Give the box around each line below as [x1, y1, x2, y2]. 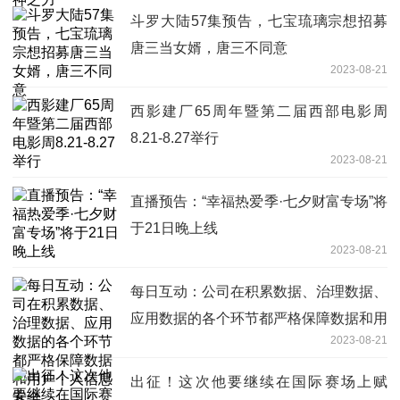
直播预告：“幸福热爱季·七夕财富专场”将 [130, 193, 387, 209]
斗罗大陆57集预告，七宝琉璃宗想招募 [130, 12, 387, 29]
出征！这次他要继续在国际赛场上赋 [130, 373, 387, 389]
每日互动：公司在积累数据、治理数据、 [130, 283, 387, 299]
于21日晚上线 [130, 220, 218, 236]
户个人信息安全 [130, 337, 230, 353]
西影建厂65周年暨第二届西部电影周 [130, 103, 387, 119]
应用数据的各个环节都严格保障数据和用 [130, 310, 387, 326]
